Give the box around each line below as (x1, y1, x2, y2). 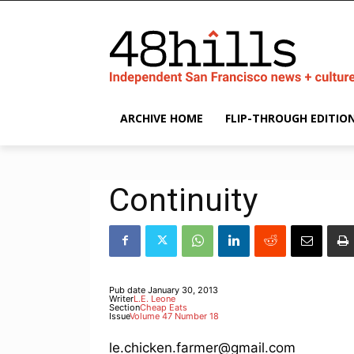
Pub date (109, 284, 145, 296)
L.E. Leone (134, 292, 175, 304)
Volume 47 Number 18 (130, 310, 219, 322)
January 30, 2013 (148, 284, 218, 296)
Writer (109, 292, 134, 304)
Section (109, 301, 140, 313)
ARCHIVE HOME (120, 110, 203, 126)
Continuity (109, 180, 258, 219)
